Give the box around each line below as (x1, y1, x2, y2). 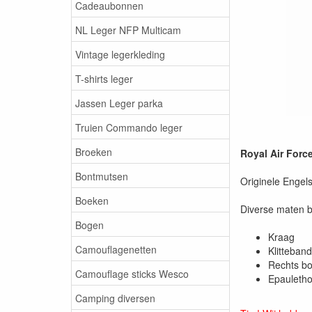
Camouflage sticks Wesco (75, 266, 189, 281)
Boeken (75, 193, 109, 208)
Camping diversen (75, 290, 155, 305)
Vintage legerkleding (75, 47, 165, 61)
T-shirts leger (75, 71, 133, 86)
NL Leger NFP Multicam (75, 22, 181, 37)
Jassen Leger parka (75, 95, 163, 110)
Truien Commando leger (75, 120, 182, 134)
